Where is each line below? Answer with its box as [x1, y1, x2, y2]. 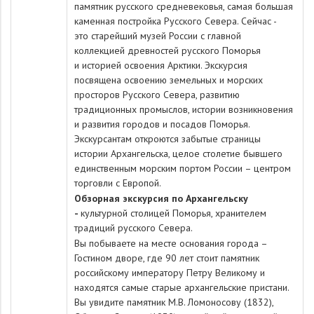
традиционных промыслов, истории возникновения [74, 103, 293, 116]
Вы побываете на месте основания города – [74, 237, 267, 250]
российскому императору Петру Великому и [74, 266, 265, 279]
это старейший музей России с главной [74, 29, 241, 42]
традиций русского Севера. [74, 221, 193, 234]
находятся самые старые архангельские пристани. [74, 281, 289, 294]
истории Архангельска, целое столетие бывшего [74, 147, 282, 160]
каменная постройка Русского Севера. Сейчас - [74, 15, 276, 27]
